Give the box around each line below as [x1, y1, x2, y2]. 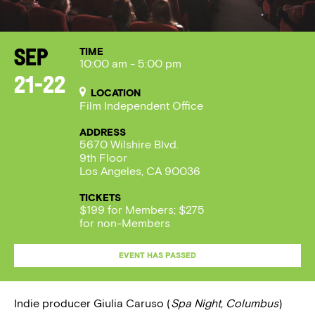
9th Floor [79, 150, 127, 165]
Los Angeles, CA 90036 [79, 164, 200, 178]
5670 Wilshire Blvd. [79, 137, 179, 151]
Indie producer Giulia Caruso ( [14, 296, 171, 310]
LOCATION [88, 86, 141, 98]
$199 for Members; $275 [79, 202, 205, 217]
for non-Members [79, 216, 170, 230]
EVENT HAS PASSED [119, 250, 196, 260]
